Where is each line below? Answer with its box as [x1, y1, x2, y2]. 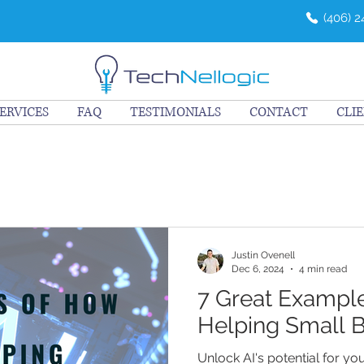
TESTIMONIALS [129, 103, 221, 121]
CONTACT [249, 103, 308, 121]
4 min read [299, 262, 347, 275]
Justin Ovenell [232, 249, 295, 261]
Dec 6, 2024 [232, 262, 284, 275]
